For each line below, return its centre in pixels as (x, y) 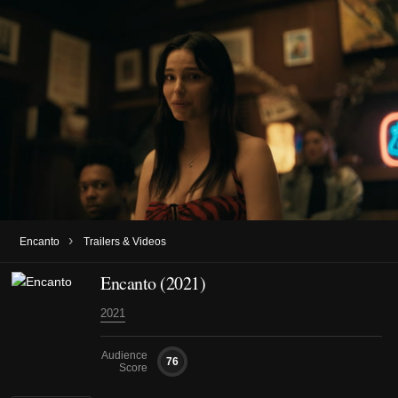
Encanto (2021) (153, 283)
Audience (124, 355)
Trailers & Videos (125, 241)
